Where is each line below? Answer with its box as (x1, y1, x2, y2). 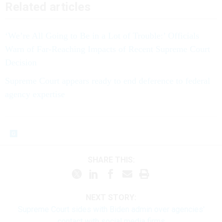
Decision (5, 57, 37, 67)
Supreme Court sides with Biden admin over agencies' (17, 204, 205, 214)
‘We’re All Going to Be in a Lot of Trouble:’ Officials (5, 30, 199, 41)
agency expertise (5, 89, 65, 99)
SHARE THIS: (92, 155, 135, 165)
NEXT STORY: (86, 192, 136, 202)
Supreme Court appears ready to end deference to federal (5, 75, 210, 86)
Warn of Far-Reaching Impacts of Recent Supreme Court (5, 44, 210, 54)
